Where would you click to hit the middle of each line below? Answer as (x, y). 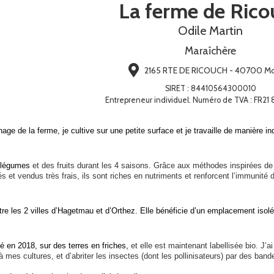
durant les (94, 165)
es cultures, (34, 256)
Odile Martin (210, 31)
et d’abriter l (77, 256)
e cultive (80, 130)
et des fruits (54, 165)
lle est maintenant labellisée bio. (202, 245)
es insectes (120, 256)
